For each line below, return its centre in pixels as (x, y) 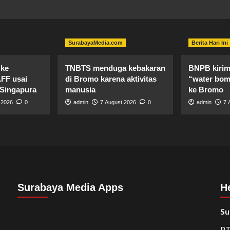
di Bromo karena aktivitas (111, 79)
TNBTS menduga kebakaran (115, 68)
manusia (80, 90)
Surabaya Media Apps (70, 188)
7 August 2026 (118, 102)
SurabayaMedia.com (95, 43)
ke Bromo (206, 90)
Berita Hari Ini (209, 43)
